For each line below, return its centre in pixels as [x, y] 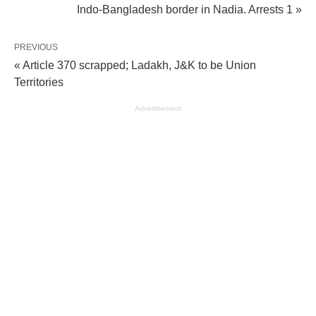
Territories [39, 83]
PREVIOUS [36, 48]
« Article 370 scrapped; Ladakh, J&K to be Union [135, 66]
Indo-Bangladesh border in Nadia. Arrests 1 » [189, 10]
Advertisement [158, 109]
